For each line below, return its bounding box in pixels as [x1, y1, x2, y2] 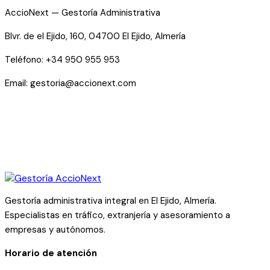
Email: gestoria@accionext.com [5, 77, 136, 90]
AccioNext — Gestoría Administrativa [5, 7, 160, 19]
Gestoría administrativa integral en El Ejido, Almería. [5, 195, 216, 207]
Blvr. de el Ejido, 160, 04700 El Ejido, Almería [5, 30, 186, 43]
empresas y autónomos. [5, 224, 105, 236]
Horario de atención [5, 247, 97, 260]
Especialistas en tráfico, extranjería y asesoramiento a [5, 209, 230, 222]
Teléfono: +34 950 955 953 [5, 54, 120, 66]
